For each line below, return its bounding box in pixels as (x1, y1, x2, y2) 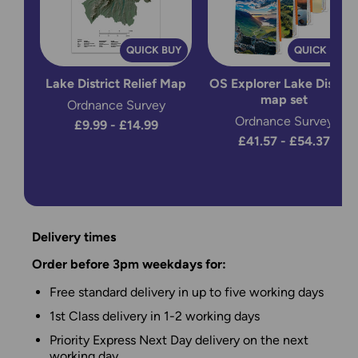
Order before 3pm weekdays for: (32, 256, 226, 272)
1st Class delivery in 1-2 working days (50, 308, 260, 324)
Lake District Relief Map (46, 75, 186, 91)
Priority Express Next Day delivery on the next (50, 332, 308, 348)
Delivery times (32, 229, 116, 245)
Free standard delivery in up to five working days (50, 284, 324, 300)
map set (260, 91, 308, 107)
